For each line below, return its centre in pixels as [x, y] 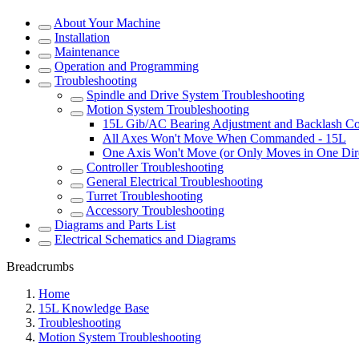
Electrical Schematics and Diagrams [145, 239]
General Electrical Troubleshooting [175, 182]
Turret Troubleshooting [145, 196]
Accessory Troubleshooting [155, 210]
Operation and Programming [127, 66]
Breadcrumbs [40, 266]
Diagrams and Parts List [115, 225]
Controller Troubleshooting [155, 167]
